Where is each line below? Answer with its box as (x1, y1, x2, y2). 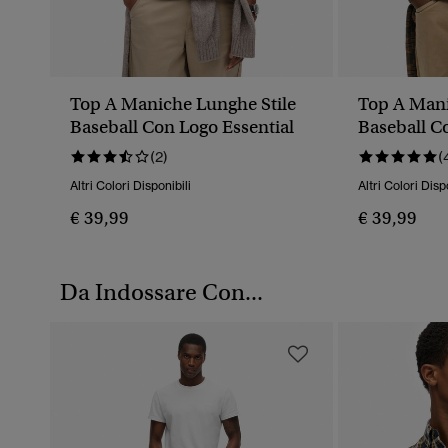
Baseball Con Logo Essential (70, 116, 294, 139)
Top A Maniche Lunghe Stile (70, 93, 296, 116)
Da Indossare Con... (60, 278, 263, 307)
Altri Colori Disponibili (70, 178, 191, 194)
